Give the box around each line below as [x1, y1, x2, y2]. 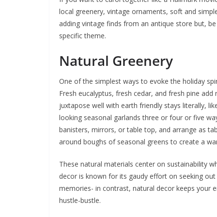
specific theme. [59, 31, 106, 40]
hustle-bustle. [59, 195, 101, 205]
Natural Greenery [59, 51, 173, 70]
